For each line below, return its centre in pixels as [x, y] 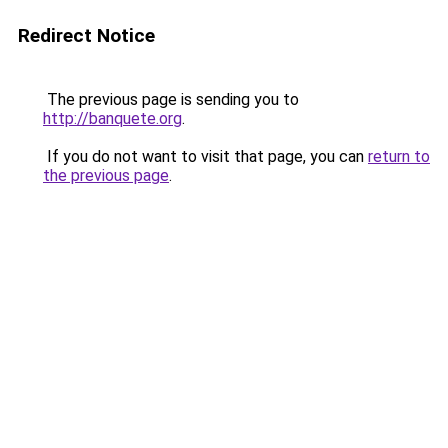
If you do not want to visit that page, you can [205, 156]
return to [399, 156]
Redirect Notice [86, 35]
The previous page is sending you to [171, 99]
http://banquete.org [112, 118]
